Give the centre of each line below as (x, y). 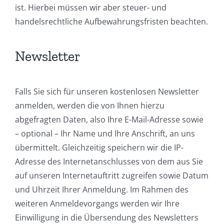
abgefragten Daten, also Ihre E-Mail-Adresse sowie (109, 120)
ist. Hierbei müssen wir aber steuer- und (91, 7)
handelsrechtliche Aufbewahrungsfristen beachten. (111, 21)
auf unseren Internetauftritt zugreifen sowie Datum (112, 176)
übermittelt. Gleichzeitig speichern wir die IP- (99, 148)
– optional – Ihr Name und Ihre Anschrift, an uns (105, 134)
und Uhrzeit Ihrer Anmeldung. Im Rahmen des (102, 190)
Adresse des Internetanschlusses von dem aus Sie (109, 162)
